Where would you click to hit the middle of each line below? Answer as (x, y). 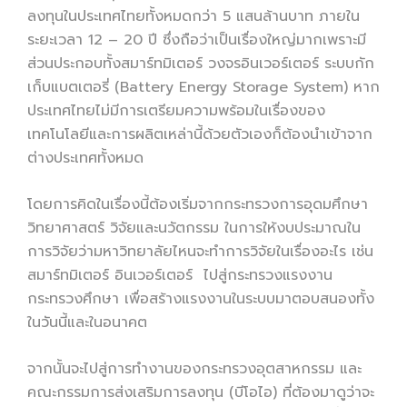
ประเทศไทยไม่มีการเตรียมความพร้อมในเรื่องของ (176, 110)
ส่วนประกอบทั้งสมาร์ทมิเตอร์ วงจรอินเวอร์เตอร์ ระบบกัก (201, 63)
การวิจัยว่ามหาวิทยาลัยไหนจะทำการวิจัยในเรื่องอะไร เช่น (200, 251)
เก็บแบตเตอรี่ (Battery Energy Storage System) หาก (203, 87)
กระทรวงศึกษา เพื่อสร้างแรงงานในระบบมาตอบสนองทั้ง (201, 298)
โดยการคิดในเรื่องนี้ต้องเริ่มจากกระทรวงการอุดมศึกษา (198, 204)
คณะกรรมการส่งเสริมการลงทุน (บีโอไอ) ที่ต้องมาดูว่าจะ (201, 392)
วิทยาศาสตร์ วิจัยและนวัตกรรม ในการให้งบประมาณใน (194, 228)
